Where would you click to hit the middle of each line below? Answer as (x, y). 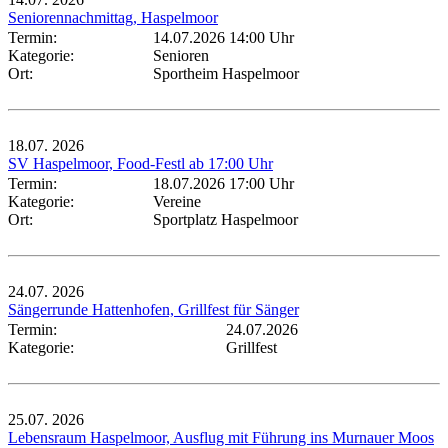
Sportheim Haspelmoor (226, 73)
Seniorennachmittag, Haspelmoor (113, 17)
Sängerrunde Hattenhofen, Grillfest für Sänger (153, 309)
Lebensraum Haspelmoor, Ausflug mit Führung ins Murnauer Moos (221, 437)
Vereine (177, 201)
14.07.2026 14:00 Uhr (223, 37)
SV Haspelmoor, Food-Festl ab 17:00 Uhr (140, 163)
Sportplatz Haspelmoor (225, 219)
